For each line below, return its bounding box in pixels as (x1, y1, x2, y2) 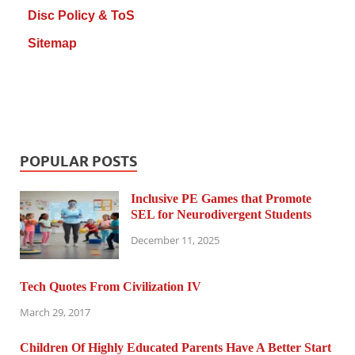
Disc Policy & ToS (28, 8, 135, 22)
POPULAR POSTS (20, 152, 137, 170)
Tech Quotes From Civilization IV (20, 279, 201, 293)
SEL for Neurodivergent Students (131, 207, 311, 221)
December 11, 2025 (131, 232, 219, 247)
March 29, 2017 (20, 304, 90, 319)
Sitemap (28, 36, 77, 50)
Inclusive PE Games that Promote (131, 191, 311, 205)
